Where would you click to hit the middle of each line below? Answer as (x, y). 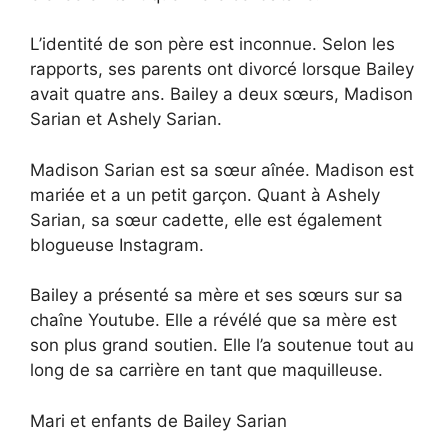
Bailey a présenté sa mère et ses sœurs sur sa (216, 295)
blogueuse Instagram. (117, 244)
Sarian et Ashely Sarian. (126, 119)
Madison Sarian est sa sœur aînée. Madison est (222, 169)
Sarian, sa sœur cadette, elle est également (206, 219)
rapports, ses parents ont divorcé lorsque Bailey (222, 69)
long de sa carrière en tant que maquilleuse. (206, 370)
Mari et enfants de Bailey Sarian (158, 420)
